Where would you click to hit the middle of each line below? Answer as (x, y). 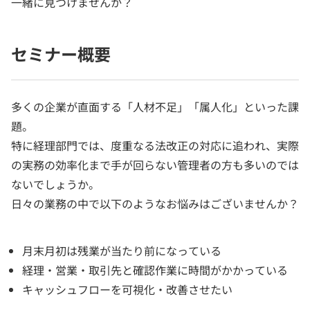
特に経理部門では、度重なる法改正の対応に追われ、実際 (155, 145)
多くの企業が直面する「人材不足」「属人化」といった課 (155, 106)
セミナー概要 (61, 53)
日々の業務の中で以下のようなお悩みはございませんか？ (155, 203)
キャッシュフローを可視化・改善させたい (127, 289)
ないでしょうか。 (55, 184)
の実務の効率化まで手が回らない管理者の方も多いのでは (155, 164)
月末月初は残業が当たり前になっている (122, 250)
